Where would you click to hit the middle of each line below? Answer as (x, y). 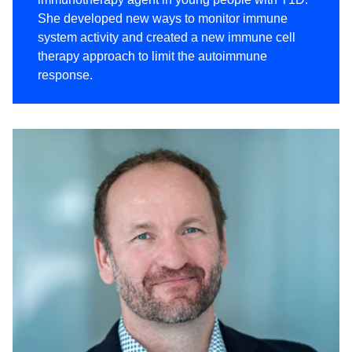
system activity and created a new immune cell (167, 37)
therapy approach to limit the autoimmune (152, 56)
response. (65, 75)
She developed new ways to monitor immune (163, 18)
